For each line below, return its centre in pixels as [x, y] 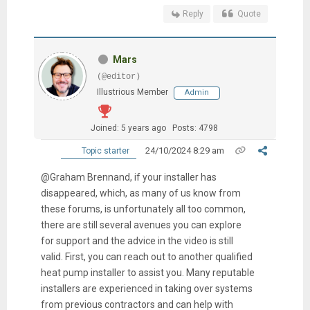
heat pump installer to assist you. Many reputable [147, 272]
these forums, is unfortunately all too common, [143, 209]
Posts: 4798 [195, 128]
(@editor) [118, 76]
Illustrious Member [132, 92]
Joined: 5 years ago [128, 128]
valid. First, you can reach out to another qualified [146, 256]
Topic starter [105, 151]
